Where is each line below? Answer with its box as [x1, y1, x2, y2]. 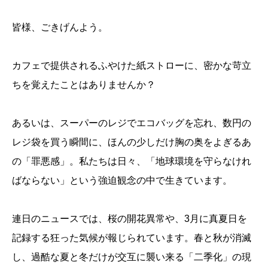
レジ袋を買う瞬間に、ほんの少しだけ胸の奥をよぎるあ [12, 137, 251, 148]
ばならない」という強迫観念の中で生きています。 [12, 175, 232, 186]
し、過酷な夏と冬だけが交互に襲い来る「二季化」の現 [12, 252, 251, 263]
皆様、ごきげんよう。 [12, 22, 108, 33]
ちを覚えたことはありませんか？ [12, 80, 156, 90]
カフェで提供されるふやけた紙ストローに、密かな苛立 [12, 60, 251, 71]
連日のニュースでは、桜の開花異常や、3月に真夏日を [12, 214, 247, 224]
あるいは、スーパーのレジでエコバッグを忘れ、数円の [12, 118, 251, 129]
